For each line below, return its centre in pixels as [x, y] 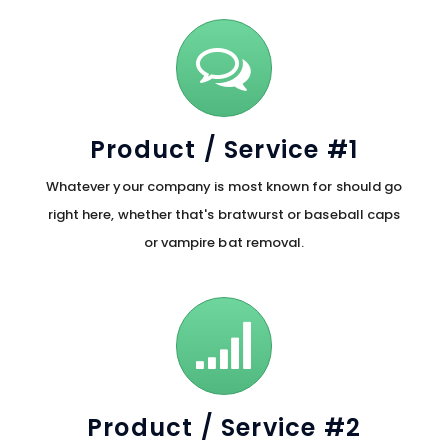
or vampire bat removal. [224, 242]
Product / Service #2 [224, 427]
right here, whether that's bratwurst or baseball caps [224, 214]
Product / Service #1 [224, 149]
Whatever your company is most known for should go [224, 186]
